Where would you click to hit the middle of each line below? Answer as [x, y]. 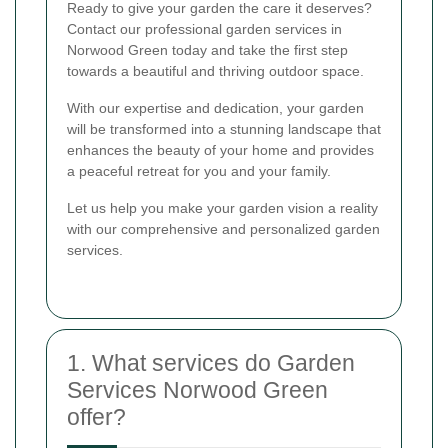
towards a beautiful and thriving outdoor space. [215, 70]
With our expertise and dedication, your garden [215, 107]
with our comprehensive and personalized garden [223, 228]
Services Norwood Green [197, 389]
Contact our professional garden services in [204, 28]
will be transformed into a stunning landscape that [224, 128]
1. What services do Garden [211, 362]
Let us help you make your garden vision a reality [222, 207]
